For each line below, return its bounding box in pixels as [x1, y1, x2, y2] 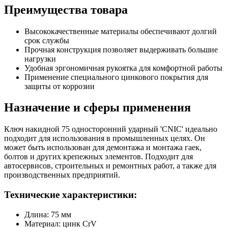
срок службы [24, 36, 69, 45]
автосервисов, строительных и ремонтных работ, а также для [4, 161, 216, 170]
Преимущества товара [4, 3, 128, 16]
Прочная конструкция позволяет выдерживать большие [24, 45, 218, 54]
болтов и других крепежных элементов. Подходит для [4, 152, 193, 161]
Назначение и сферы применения [4, 101, 191, 115]
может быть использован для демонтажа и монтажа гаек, [4, 143, 202, 152]
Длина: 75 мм [24, 210, 71, 219]
